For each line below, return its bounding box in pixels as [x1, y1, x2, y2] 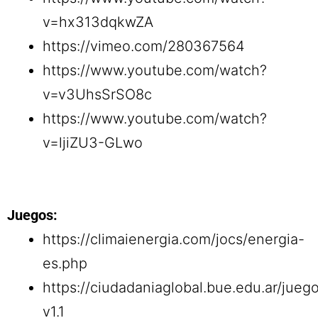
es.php [43, 255, 87, 273]
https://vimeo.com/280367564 [43, 38, 245, 55]
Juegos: [7, 207, 57, 224]
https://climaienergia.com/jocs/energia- [43, 231, 305, 248]
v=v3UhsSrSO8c [43, 86, 152, 104]
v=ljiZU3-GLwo [43, 134, 143, 152]
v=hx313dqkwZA [43, 13, 153, 31]
